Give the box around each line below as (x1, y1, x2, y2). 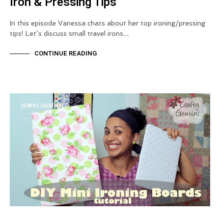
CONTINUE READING (34, 48, 97, 58)
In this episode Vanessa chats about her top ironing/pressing (10, 19, 205, 27)
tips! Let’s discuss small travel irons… (10, 29, 129, 38)
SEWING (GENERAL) (21, 103, 67, 110)
